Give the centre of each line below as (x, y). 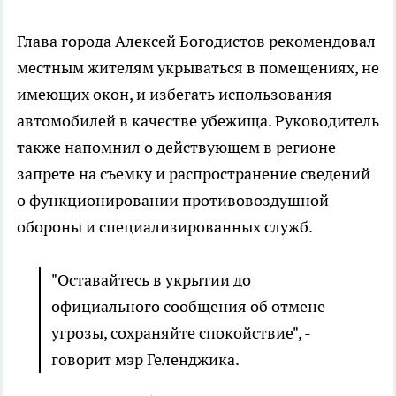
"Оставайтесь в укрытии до (151, 280)
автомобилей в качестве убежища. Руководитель (198, 121)
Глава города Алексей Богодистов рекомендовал (196, 42)
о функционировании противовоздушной (173, 201)
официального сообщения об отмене (188, 307)
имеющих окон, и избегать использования (175, 95)
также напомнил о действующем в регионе (176, 148)
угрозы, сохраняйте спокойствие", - (181, 333)
